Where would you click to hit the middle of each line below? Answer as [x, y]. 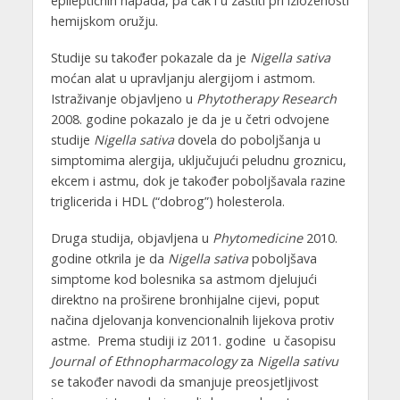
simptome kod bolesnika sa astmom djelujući [183, 279]
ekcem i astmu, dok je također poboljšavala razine [198, 180]
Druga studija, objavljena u [131, 237]
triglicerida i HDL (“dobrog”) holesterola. [167, 201]
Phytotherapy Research [266, 98]
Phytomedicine [257, 237]
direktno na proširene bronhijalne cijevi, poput [185, 299]
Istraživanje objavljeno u [123, 98]
